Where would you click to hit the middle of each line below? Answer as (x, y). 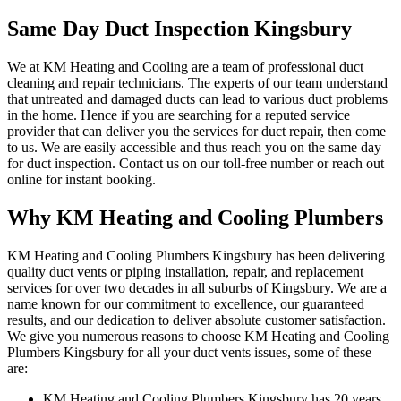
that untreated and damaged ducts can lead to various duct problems (197, 99)
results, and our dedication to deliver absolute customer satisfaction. (196, 320)
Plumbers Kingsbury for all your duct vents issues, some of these (189, 352)
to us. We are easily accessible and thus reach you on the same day (194, 148)
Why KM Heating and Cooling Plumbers (195, 217)
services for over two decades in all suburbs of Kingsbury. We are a (197, 287)
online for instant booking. (81, 180)
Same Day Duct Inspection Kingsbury (179, 29)
